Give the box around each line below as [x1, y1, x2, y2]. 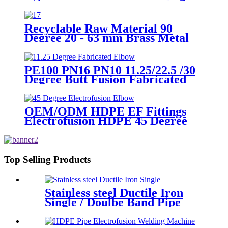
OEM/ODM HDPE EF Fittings [24, 105, 186, 119]
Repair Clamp [45, 204, 119, 218]
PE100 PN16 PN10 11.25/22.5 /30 [24, 63, 195, 77]
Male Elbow [24, 40, 88, 53]
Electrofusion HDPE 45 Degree [24, 114, 187, 128]
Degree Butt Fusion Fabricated [24, 72, 186, 86]
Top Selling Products [4, 154, 91, 165]
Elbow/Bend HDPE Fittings [24, 81, 168, 95]
